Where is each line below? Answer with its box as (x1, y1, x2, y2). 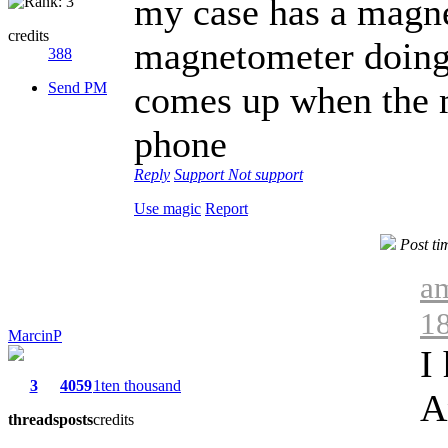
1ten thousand (93, 376, 181, 394)
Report (205, 199, 248, 217)
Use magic (134, 199, 201, 217)
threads (8, 410, 59, 428)
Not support (228, 165, 303, 183)
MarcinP (8, 326, 62, 344)
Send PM (48, 78, 107, 96)
